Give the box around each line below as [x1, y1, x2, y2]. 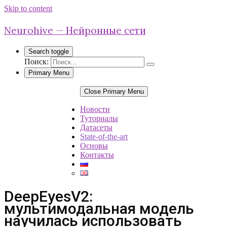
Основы [80, 141, 108, 150]
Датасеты [80, 123, 112, 132]
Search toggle [28, 48, 69, 55]
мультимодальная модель [4, 199, 194, 217]
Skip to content [4, 4, 52, 13]
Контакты [80, 150, 114, 159]
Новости [80, 105, 110, 113]
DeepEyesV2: [4, 187, 93, 205]
